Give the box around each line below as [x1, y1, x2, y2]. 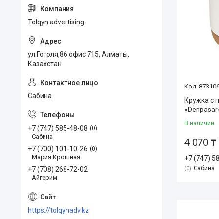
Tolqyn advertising [28, 18, 84, 26]
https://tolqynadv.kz [28, 206, 89, 214]
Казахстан [28, 60, 62, 67]
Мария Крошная [32, 153, 80, 161]
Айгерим [32, 174, 57, 181]
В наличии [184, 119, 214, 127]
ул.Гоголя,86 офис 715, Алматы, [28, 50, 129, 58]
